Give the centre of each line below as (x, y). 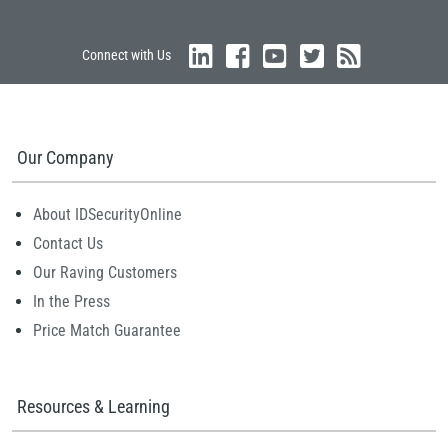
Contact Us (68, 244)
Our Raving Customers (105, 273)
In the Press (71, 302)
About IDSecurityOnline (107, 215)
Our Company (65, 158)
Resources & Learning (93, 407)
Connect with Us (126, 55)
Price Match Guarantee (107, 331)
